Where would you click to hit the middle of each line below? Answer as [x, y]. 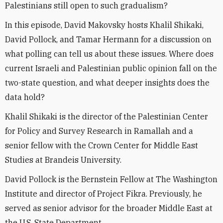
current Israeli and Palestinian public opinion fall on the [111, 68]
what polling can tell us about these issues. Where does [109, 54]
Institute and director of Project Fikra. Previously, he [104, 194]
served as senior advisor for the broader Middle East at [109, 208]
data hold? [25, 97]
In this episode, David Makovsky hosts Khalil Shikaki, [104, 25]
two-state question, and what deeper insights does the [107, 83]
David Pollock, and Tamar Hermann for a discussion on [108, 39]
